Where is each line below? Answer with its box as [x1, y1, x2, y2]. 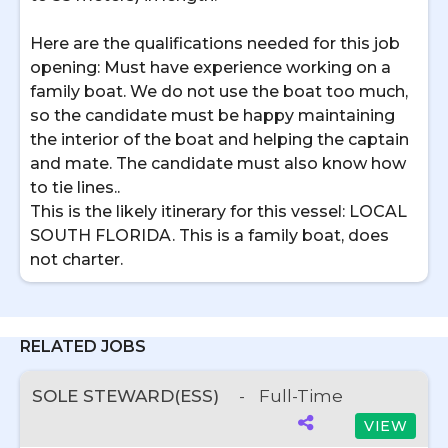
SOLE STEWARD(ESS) [32, 386, 224, 406]
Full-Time [259, 386, 343, 406]
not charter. [30, 250, 123, 269]
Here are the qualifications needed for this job [30, 34, 400, 53]
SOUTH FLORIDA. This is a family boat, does [30, 226, 389, 245]
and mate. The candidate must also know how [30, 154, 406, 173]
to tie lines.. [30, 178, 120, 197]
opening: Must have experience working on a [30, 58, 391, 77]
